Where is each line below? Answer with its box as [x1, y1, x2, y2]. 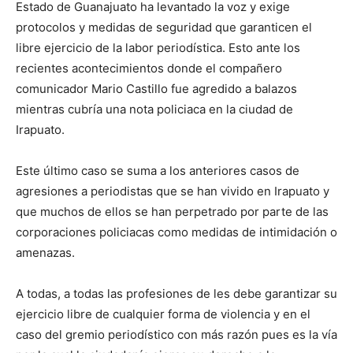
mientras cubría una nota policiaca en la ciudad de [16, 102, 293, 117]
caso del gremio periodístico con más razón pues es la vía [16, 327, 337, 342]
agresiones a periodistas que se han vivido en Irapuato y [16, 184, 329, 199]
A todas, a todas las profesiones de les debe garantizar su [16, 286, 337, 301]
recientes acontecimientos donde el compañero [16, 61, 282, 76]
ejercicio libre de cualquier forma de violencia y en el [16, 307, 310, 321]
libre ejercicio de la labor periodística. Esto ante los [16, 40, 300, 55]
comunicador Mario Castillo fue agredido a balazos [16, 81, 297, 96]
